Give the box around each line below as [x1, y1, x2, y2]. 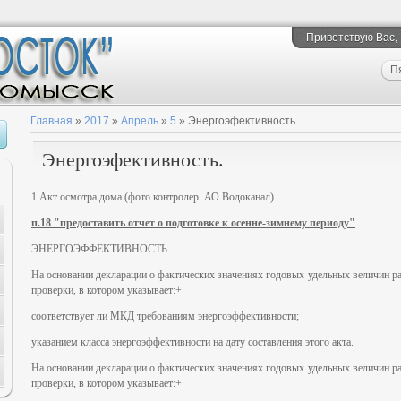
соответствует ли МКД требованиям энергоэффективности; [31, 310, 299, 322]
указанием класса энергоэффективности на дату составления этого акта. [31, 336, 354, 348]
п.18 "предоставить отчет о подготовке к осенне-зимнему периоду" [31, 217, 355, 229]
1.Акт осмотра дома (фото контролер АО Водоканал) [31, 191, 274, 203]
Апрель [121, 115, 158, 127]
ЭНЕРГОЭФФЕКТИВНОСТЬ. [31, 243, 170, 255]
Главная [30, 115, 73, 127]
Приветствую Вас [306, 31, 395, 44]
